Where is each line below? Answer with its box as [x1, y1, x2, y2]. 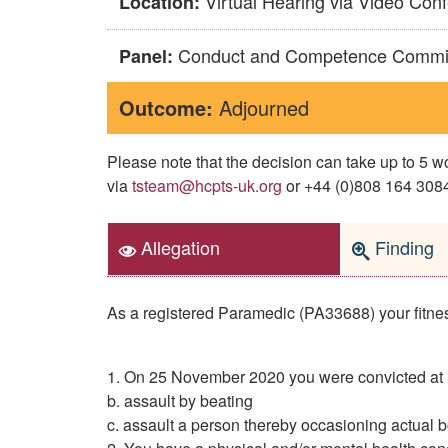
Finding [370, 234, 434, 261]
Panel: [119, 43, 173, 70]
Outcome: [119, 93, 213, 123]
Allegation [136, 234, 220, 261]
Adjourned [213, 93, 309, 123]
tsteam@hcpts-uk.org [132, 174, 282, 198]
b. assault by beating [107, 388, 253, 412]
